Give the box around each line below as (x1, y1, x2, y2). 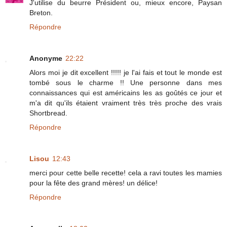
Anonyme (29, 54, 62, 63)
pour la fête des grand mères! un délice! (29, 179, 158, 187)
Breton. (29, 9, 53, 17)
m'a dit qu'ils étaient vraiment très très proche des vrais (29, 99, 222, 107)
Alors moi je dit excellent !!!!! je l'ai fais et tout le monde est (29, 68, 222, 77)
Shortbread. (29, 109, 67, 118)
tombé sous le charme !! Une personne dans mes (29, 79, 222, 87)
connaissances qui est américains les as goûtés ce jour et (29, 89, 222, 97)
